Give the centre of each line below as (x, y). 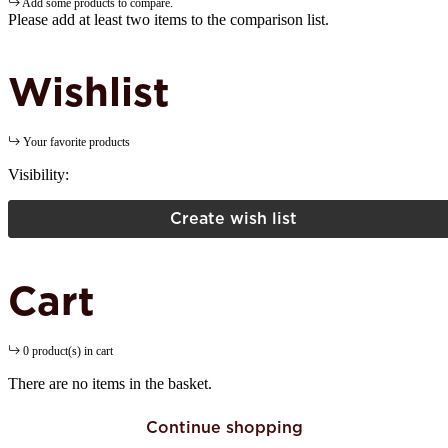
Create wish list (233, 218)
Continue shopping (224, 427)
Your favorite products (76, 141)
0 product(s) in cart (68, 350)
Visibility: (38, 174)
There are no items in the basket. (110, 383)
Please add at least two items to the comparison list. (168, 19)
